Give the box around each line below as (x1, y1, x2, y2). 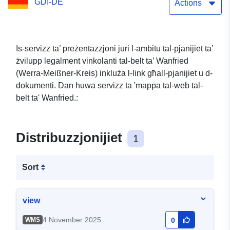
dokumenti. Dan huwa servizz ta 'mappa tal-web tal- (16, 81, 203, 90)
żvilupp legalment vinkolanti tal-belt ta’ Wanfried (16, 56, 188, 66)
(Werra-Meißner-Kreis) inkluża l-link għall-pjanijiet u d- (16, 69, 213, 78)
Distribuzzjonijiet (16, 130, 126, 146)
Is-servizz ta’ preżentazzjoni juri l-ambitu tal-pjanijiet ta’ (16, 44, 213, 53)
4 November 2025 (42, 216, 101, 224)
